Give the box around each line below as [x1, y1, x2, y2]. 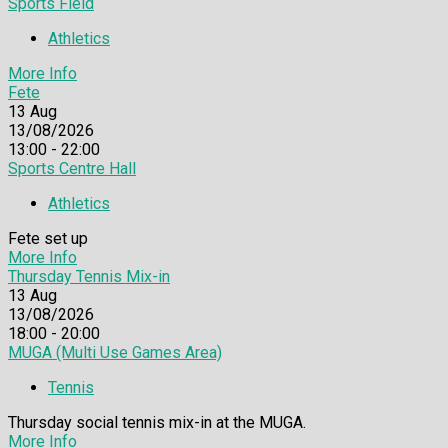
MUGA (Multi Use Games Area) [8, 343, 222, 363]
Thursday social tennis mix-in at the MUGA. [8, 413, 306, 433]
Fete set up [8, 229, 88, 249]
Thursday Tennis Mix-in [8, 267, 170, 287]
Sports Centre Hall [8, 159, 136, 179]
